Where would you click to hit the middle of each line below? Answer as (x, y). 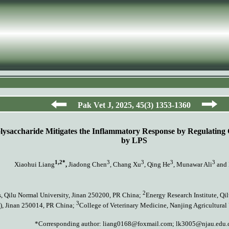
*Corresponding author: (68, 224)
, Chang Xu (125, 165)
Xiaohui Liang (35, 165)
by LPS (134, 140)
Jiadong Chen (87, 165)
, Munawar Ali (193, 165)
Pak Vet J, (97, 105)
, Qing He (157, 165)
